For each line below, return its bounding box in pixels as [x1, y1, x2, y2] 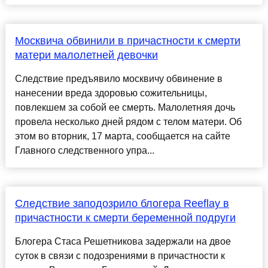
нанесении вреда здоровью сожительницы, [14, 88, 207, 99]
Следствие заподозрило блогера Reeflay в [14, 197, 229, 210]
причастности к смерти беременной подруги [14, 212, 236, 224]
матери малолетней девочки [14, 49, 158, 62]
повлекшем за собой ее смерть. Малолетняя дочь [14, 102, 235, 113]
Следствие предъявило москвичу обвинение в [14, 74, 223, 84]
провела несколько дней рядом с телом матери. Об [14, 117, 242, 127]
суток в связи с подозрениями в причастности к [14, 251, 225, 261]
